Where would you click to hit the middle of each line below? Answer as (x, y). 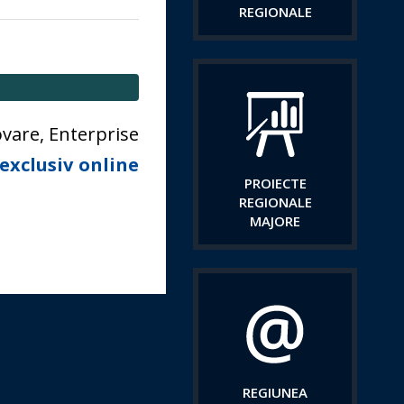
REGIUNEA (275, 392)
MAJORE (275, 221)
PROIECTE (275, 183)
